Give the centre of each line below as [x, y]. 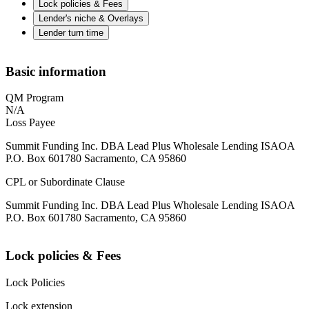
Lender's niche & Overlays [91, 19]
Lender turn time [71, 33]
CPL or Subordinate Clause [65, 182]
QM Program [34, 98]
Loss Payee [30, 123]
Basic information [56, 71]
